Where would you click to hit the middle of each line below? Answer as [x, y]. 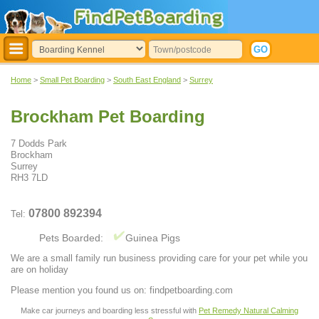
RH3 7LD [29, 178]
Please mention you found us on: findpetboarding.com [122, 290]
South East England [147, 80]
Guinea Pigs [153, 238]
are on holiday [40, 270]
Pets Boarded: [73, 238]
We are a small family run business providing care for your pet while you [159, 258]
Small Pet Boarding [72, 80]
